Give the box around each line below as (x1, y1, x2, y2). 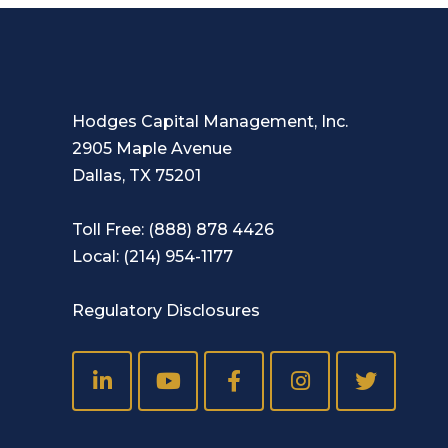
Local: (72, 247, 123, 267)
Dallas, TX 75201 (72, 166, 201, 186)
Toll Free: (72, 220, 148, 240)
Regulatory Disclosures (72, 301, 260, 321)
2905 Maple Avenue (72, 139, 232, 159)
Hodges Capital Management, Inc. (72, 112, 352, 132)
